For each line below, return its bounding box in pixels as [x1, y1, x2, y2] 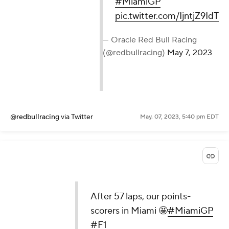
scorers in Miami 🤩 [90, 204, 168, 217]
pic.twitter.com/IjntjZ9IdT [115, 10, 219, 22]
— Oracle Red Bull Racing [103, 34, 197, 45]
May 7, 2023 [167, 47, 212, 58]
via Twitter [61, 112, 93, 122]
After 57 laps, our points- [90, 190, 191, 202]
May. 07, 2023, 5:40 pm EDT [140, 112, 219, 121]
